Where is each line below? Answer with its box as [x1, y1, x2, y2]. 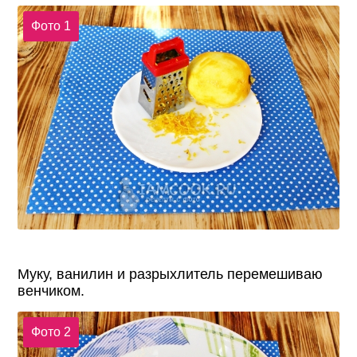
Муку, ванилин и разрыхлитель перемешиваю [18, 266, 324, 283]
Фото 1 [30, 18, 71, 33]
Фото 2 [30, 324, 71, 339]
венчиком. [18, 283, 85, 300]
